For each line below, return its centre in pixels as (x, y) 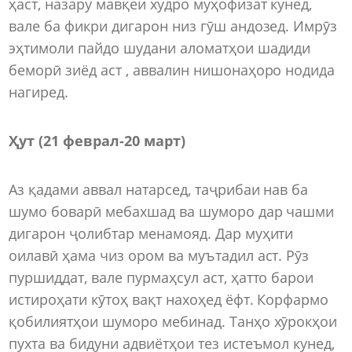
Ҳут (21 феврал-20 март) (97, 141)
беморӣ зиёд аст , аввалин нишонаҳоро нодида (172, 70)
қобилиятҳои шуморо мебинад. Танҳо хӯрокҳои (173, 321)
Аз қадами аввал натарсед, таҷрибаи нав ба (159, 189)
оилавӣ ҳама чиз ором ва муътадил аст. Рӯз (159, 255)
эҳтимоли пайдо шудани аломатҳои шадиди (160, 48)
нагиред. (39, 92)
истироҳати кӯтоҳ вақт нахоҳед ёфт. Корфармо (169, 299)
